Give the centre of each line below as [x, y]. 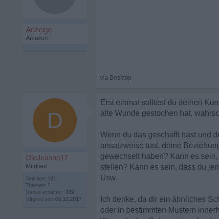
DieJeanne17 [47, 158]
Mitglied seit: [40, 199]
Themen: [36, 185]
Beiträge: [36, 178]
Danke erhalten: [44, 192]
